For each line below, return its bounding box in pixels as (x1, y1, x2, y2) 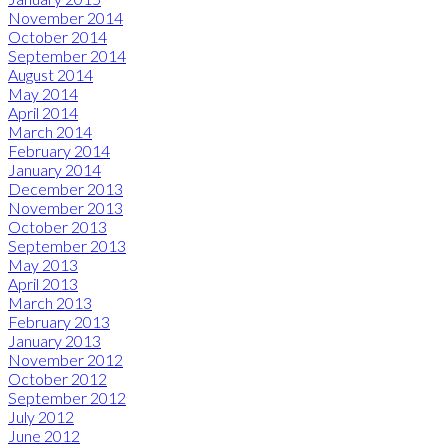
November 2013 (8, 197, 123, 217)
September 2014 (8, 45, 126, 65)
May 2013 (8, 254, 78, 274)
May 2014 (8, 83, 78, 103)
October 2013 (8, 216, 107, 236)
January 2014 (8, 159, 101, 179)
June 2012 (8, 425, 80, 445)
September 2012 (8, 387, 126, 407)
